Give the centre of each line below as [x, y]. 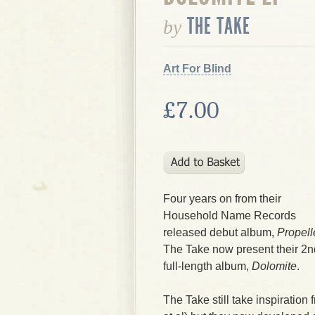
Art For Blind [197, 69]
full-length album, [207, 266]
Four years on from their [222, 199]
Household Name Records [230, 216]
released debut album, [220, 232]
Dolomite [274, 266]
